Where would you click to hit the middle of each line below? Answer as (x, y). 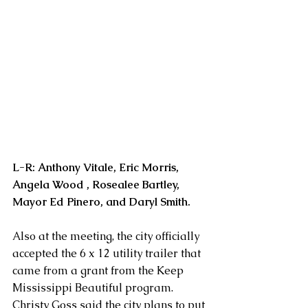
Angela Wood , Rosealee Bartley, (97, 185)
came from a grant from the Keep (99, 271)
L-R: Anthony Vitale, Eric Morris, (97, 168)
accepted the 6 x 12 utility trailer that (108, 254)
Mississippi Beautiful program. (96, 288)
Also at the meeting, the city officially (107, 236)
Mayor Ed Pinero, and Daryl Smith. (101, 202)
